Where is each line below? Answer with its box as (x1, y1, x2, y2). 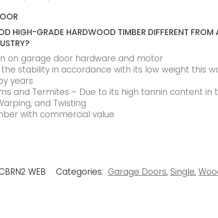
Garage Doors (108, 166, 166, 178)
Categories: (55, 166, 106, 178)
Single (170, 166, 195, 178)
